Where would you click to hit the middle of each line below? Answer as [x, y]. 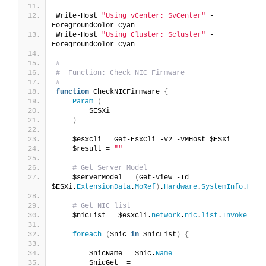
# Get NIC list [102, 206]
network [166, 215]
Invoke [235, 215]
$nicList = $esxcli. [104, 215]
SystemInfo [222, 187]
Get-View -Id [164, 177]
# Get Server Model [110, 168]
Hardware [180, 187]
